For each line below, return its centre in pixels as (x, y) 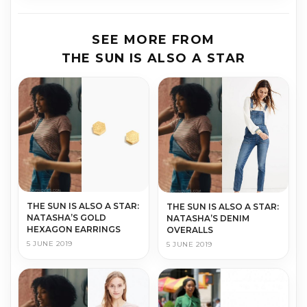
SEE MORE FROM (153, 40)
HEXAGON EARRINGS (74, 229)
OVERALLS (190, 230)
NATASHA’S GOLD (66, 217)
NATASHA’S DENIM (208, 219)
